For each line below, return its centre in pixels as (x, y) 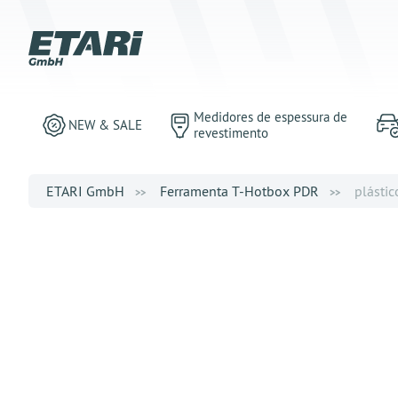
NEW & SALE (105, 125)
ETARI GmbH (85, 191)
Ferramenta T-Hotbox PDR (239, 191)
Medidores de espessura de (271, 117)
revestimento (231, 133)
